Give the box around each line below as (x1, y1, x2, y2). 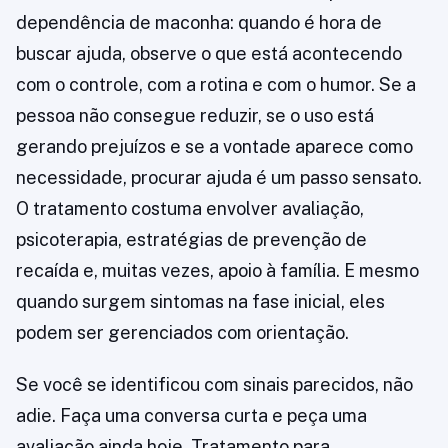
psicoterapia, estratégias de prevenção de (16, 229, 367, 251)
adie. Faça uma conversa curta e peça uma (16, 405, 367, 427)
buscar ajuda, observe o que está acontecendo (16, 43, 402, 65)
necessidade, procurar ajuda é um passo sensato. (16, 167, 422, 189)
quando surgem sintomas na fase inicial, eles (16, 291, 385, 313)
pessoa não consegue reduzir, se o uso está (16, 105, 374, 127)
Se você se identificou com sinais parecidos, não (16, 374, 413, 396)
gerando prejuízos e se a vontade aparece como (16, 136, 413, 158)
